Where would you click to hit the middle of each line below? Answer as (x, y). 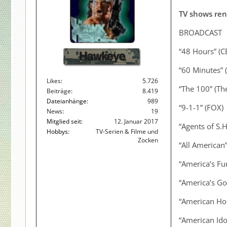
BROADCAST (200, 32)
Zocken (148, 140)
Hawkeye (102, 57)
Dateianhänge (67, 101)
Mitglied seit (64, 121)
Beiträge (59, 91)
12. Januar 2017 (136, 121)
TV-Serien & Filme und (127, 131)
